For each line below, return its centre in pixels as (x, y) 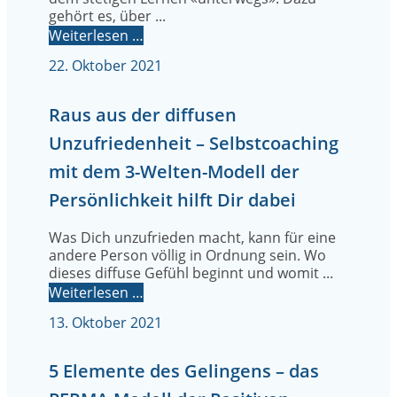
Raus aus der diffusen (143, 114)
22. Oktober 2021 (105, 66)
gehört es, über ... (107, 16)
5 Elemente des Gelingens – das (184, 371)
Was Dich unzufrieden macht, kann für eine (192, 237)
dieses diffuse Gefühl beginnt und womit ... (191, 272)
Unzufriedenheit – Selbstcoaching (194, 143)
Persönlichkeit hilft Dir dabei (172, 199)
